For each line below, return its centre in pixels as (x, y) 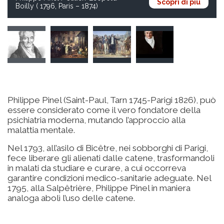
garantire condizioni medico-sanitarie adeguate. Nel (109, 178)
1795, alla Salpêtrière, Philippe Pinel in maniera (99, 188)
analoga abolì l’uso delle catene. (71, 198)
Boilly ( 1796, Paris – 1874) (57, 6)
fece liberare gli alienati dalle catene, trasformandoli (111, 158)
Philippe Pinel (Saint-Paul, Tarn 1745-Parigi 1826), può (112, 100)
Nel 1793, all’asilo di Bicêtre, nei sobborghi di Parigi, (108, 148)
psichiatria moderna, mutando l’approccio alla (96, 120)
